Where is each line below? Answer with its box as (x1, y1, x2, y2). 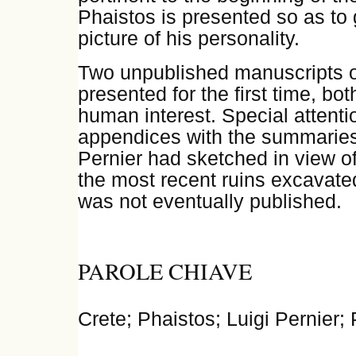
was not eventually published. (78, 191, 342, 213)
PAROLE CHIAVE (78, 256, 252, 287)
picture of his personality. (78, 28, 300, 50)
